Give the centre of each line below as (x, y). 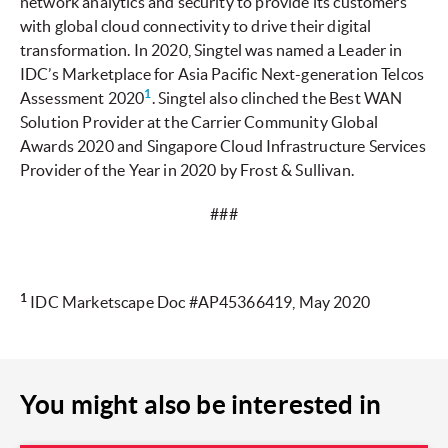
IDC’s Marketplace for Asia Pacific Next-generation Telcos (222, 74)
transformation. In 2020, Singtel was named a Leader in (211, 50)
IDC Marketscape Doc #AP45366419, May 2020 (198, 302)
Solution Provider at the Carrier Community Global (199, 122)
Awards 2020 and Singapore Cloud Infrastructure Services (223, 146)
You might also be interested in (200, 405)
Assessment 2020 (82, 98)
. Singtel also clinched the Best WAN (277, 98)
